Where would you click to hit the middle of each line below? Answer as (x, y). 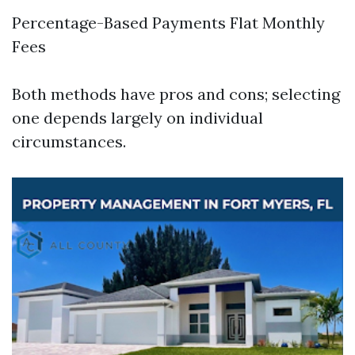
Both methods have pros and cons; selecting (176, 94)
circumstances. (69, 141)
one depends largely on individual (137, 118)
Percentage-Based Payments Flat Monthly (168, 23)
